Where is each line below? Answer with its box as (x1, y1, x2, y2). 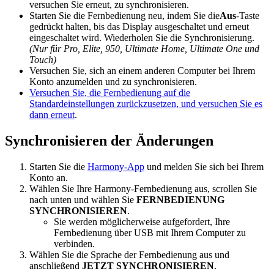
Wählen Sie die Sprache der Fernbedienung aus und (29, 250, 229, 261)
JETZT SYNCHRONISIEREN (82, 261, 214, 272)
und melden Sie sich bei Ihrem (144, 161, 264, 172)
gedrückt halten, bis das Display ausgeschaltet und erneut (29, 21, 249, 32)
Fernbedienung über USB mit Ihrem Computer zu (54, 228, 246, 239)
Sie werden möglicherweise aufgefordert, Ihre (54, 217, 230, 228)
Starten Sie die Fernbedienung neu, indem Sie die (29, 10, 220, 21)
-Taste (236, 10, 259, 21)
